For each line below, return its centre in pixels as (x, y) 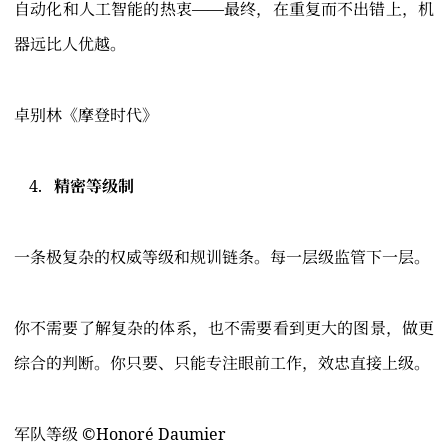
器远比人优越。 (70, 44)
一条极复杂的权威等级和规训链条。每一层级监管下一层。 (222, 257)
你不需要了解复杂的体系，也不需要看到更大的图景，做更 (224, 328)
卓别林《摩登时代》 (86, 115)
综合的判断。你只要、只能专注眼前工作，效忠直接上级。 (222, 363)
